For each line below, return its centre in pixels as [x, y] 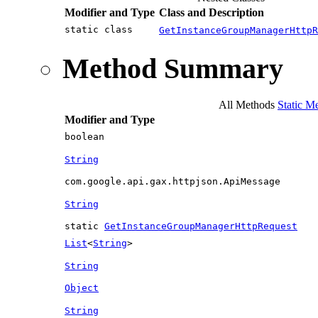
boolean [84, 136]
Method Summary [173, 68]
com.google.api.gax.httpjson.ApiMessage [172, 181]
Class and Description [212, 13]
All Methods [247, 104]
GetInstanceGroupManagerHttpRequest [201, 226]
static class [102, 30]
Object [82, 287]
